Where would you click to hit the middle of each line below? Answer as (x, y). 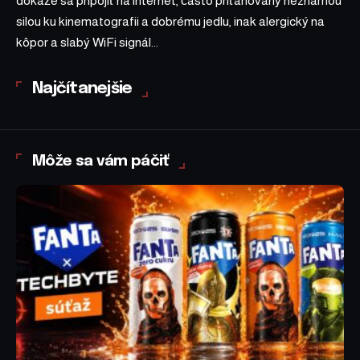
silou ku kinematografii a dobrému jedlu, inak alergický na (170, 21)
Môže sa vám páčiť (101, 161)
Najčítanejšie (82, 88)
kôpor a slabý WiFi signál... (87, 42)
